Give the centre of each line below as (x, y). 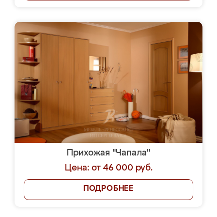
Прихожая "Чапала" (108, 153)
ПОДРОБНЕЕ (108, 189)
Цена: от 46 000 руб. (108, 168)
